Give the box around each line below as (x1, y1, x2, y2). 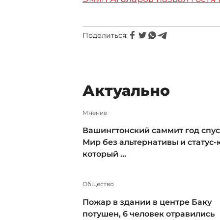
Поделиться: (82, 30, 128, 40)
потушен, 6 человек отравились (82, 209, 215, 219)
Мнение (82, 109, 107, 116)
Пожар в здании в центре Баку (82, 197, 212, 207)
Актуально (82, 81, 170, 100)
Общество (82, 180, 114, 188)
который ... (82, 149, 126, 159)
